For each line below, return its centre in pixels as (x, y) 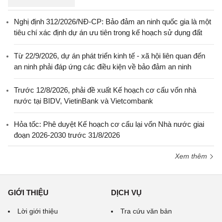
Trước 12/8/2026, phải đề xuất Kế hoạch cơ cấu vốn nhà (105, 90)
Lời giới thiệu (38, 211)
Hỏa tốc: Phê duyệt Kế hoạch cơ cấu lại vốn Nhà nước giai (109, 124)
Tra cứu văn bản (146, 211)
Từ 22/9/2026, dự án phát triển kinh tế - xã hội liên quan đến (110, 56)
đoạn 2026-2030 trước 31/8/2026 (67, 135)
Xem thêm (192, 156)
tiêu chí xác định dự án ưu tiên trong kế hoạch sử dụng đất (108, 32)
